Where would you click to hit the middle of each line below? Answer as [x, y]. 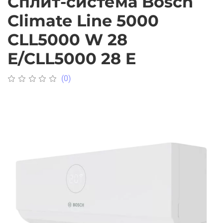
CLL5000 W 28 [67, 40]
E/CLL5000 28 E [72, 59]
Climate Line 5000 [83, 21]
